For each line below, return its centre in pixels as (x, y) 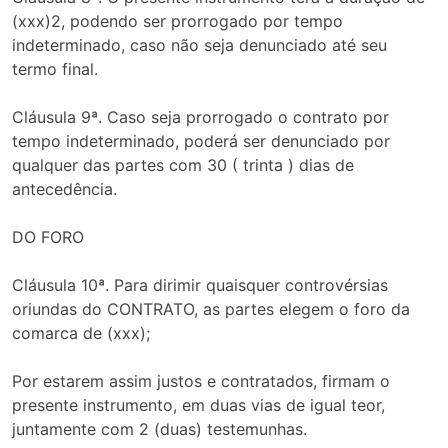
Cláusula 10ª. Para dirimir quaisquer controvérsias (200, 285)
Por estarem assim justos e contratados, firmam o (201, 381)
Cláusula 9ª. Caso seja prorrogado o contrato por (200, 117)
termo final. (55, 69)
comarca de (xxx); (81, 333)
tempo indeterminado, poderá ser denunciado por (201, 141)
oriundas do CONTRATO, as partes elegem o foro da (211, 309)
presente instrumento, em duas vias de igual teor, (198, 405)
